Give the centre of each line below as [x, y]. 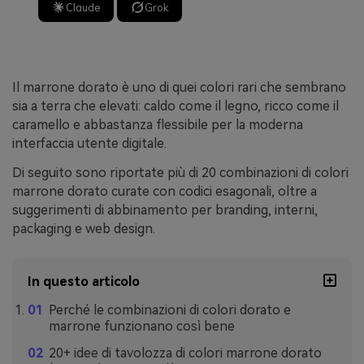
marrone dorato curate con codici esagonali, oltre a [165, 191]
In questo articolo [84, 282]
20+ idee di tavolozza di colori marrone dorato [185, 353]
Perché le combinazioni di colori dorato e [169, 310]
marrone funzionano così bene [141, 327]
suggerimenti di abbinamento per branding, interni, [165, 210]
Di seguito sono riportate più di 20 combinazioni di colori [180, 172]
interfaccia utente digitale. [89, 143]
